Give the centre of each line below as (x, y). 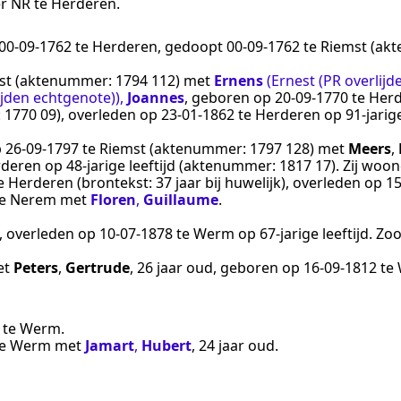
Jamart (110, 345)
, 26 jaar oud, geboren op (217, 268)
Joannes (156, 98)
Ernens (239, 81)
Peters (36, 268)
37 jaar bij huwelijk (218, 183)
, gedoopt (192, 47)
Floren (113, 200)
